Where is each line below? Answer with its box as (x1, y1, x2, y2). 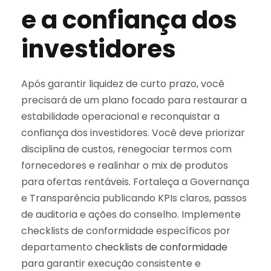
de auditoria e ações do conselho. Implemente (21, 207, 241, 221)
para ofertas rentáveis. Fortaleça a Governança (21, 174, 249, 189)
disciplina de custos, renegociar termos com (21, 142, 232, 156)
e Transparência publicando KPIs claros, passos (21, 191, 247, 205)
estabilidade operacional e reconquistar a (21, 109, 220, 123)
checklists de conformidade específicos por (21, 223, 230, 238)
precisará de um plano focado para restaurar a (21, 93, 247, 107)
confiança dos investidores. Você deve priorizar (21, 125, 245, 140)
